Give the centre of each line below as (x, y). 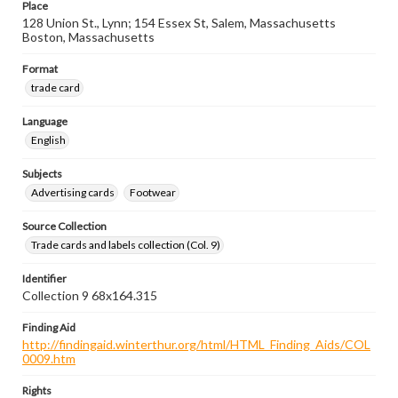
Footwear (153, 192)
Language (45, 121)
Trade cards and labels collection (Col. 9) (126, 245)
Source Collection (64, 226)
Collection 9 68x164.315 (90, 295)
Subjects (42, 174)
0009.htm (49, 358)
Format (40, 69)
